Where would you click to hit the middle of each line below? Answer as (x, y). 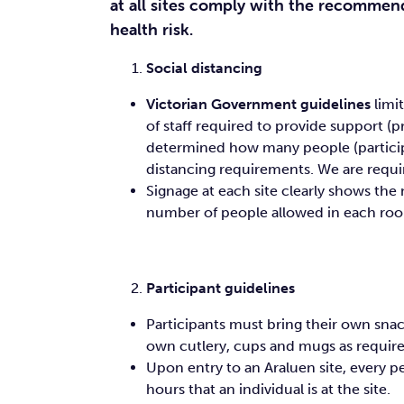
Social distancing (204, 68)
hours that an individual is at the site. (268, 389)
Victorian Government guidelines (258, 104)
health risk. (151, 29)
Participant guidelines (220, 288)
